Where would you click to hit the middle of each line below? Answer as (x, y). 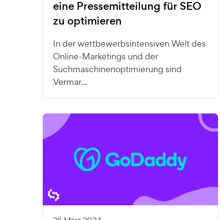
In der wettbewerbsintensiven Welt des (129, 44)
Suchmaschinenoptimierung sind (117, 69)
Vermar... (70, 82)
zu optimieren (87, 21)
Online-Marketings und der (106, 56)
